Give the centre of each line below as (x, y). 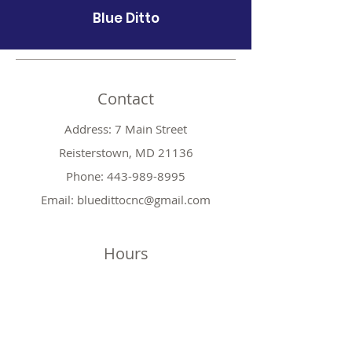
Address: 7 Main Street (126, 129)
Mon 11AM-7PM (126, 284)
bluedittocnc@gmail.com (144, 200)
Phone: (86, 176)
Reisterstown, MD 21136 (126, 152)
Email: (59, 200)
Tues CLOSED (126, 307)
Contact (126, 99)
